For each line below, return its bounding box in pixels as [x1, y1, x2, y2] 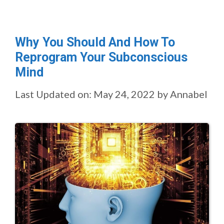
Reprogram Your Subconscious [15, 49, 187, 64]
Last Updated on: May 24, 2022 [15, 87, 155, 100]
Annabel [170, 87, 207, 100]
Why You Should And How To [15, 34, 175, 49]
